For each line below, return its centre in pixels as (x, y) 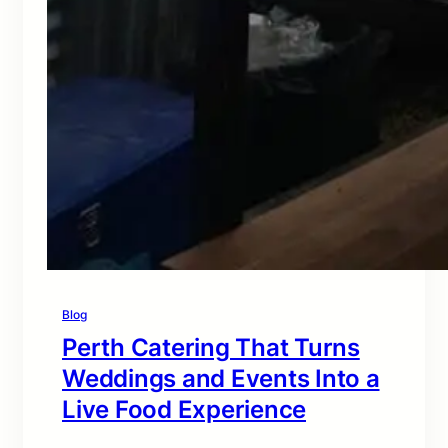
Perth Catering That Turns (211, 347)
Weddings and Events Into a (221, 378)
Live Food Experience (184, 409)
